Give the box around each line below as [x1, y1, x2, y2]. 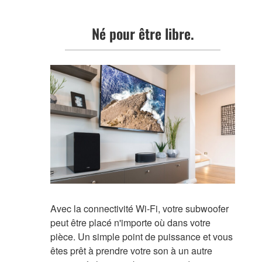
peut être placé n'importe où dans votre [50, 215, 211, 229]
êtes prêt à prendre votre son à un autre [50, 243, 212, 257]
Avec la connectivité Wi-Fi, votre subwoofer [50, 201, 229, 215]
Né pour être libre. [91, 22, 194, 44]
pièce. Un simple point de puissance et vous [50, 229, 233, 243]
